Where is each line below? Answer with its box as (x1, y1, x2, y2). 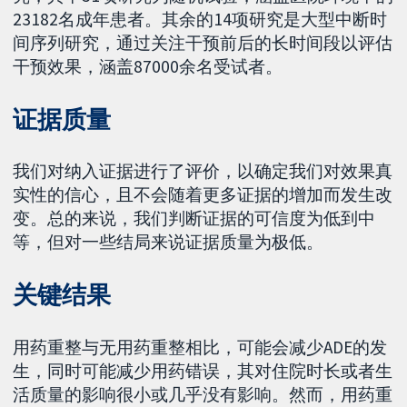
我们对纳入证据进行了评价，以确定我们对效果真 (13, 160, 393, 183)
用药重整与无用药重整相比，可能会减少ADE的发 (13, 336, 388, 359)
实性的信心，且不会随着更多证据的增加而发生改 (13, 184, 393, 206)
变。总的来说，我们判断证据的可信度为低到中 (13, 207, 376, 230)
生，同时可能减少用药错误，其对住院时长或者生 (13, 360, 393, 382)
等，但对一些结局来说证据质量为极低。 (13, 231, 324, 253)
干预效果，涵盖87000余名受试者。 (13, 55, 283, 77)
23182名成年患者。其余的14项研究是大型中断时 (13, 7, 388, 30)
